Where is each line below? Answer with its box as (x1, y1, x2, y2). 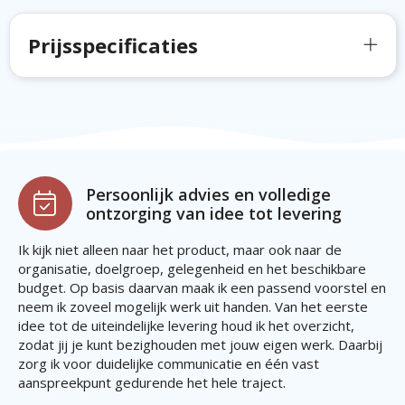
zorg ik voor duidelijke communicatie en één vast (17, 354, 319, 373)
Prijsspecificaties (27, 32, 198, 60)
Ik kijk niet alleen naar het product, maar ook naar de (17, 240, 342, 259)
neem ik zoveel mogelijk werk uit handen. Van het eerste (17, 297, 368, 316)
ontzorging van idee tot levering (85, 202, 342, 225)
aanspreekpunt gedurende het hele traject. (17, 373, 286, 392)
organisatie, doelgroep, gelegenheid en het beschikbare (17, 259, 366, 278)
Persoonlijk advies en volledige (85, 184, 331, 206)
